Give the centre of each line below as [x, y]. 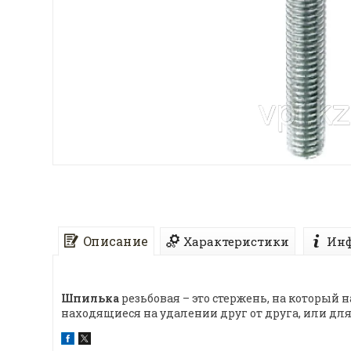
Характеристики [236, 242]
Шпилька [90, 299]
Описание [115, 241]
